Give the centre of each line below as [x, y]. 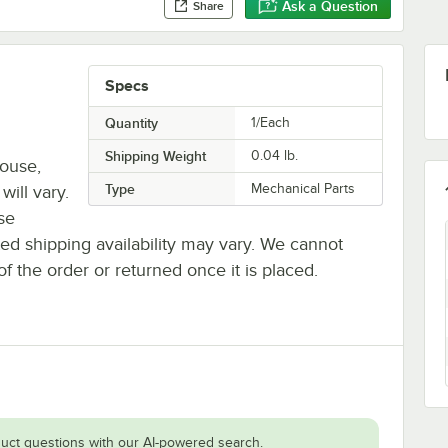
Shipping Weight [155, 155]
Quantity [131, 122]
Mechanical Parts [303, 188]
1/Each [271, 122]
